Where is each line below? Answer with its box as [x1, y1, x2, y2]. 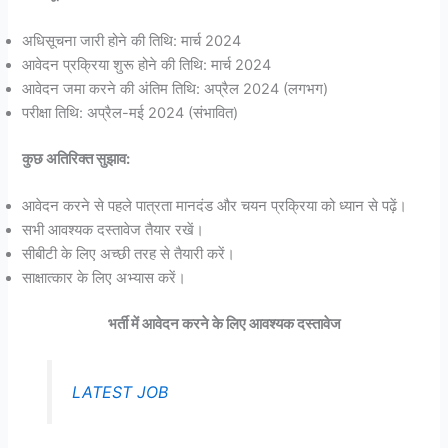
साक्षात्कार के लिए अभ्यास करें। [22, 269, 187, 288]
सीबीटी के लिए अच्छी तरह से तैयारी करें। [22, 245, 236, 264]
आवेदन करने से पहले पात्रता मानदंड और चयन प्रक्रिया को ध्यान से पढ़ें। [22, 197, 408, 216]
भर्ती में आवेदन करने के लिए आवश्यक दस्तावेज [107, 315, 341, 334]
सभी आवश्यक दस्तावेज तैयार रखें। [22, 221, 205, 240]
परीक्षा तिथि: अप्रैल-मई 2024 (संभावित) [22, 104, 239, 123]
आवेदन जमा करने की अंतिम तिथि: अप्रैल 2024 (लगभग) [22, 80, 329, 99]
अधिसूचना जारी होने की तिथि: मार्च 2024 [22, 32, 242, 51]
